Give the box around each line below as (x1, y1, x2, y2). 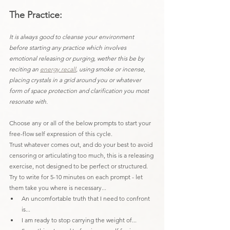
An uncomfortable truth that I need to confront (22, 194, 151, 202)
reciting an (9, 65, 40, 73)
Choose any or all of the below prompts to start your (9, 119, 152, 127)
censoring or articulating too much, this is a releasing (9, 151, 155, 159)
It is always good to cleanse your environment (9, 32, 136, 41)
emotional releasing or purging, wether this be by (9, 54, 146, 62)
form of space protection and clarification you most (9, 86, 150, 94)
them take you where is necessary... (9, 183, 106, 191)
